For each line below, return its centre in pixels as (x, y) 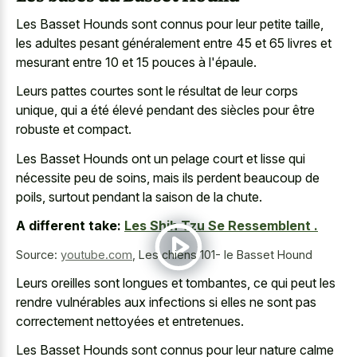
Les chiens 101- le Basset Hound (226, 255)
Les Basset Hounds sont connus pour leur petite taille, (170, 24)
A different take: (69, 226)
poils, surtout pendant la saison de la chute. (139, 196)
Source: (38, 255)
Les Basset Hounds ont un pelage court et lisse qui (161, 158)
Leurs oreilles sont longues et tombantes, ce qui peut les (176, 282)
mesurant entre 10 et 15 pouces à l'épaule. (136, 62)
